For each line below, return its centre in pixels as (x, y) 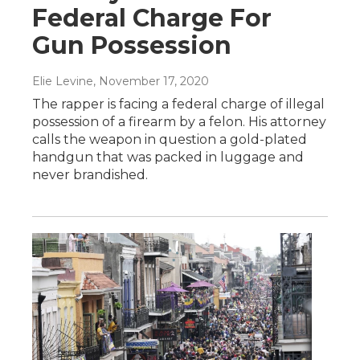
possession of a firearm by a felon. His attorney (179, 121)
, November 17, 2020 (151, 81)
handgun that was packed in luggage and (168, 157)
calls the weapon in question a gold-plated (170, 139)
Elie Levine (63, 81)
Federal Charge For (152, 18)
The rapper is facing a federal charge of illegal (178, 104)
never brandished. (90, 174)
